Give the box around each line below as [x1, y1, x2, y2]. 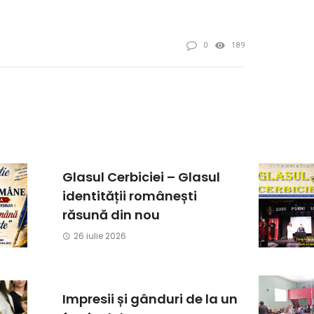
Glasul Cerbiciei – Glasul [62, 168, 220, 186]
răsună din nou [62, 206, 160, 224]
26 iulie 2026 [73, 230, 126, 243]
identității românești [62, 187, 197, 205]
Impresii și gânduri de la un [62, 289, 238, 308]
